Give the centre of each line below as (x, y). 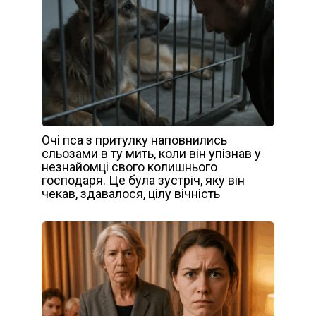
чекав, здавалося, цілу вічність (131, 194)
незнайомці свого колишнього (129, 167)
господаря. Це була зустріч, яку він (143, 181)
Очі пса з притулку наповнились (134, 140)
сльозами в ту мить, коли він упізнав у (151, 154)
